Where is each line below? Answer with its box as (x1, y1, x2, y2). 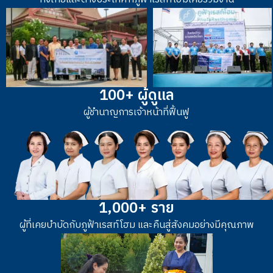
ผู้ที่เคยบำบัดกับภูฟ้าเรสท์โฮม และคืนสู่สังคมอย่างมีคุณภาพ (19, 216, 254, 233)
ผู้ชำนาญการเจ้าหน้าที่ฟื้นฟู (83, 104, 190, 121)
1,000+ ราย (99, 196, 174, 221)
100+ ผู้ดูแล (99, 83, 174, 108)
